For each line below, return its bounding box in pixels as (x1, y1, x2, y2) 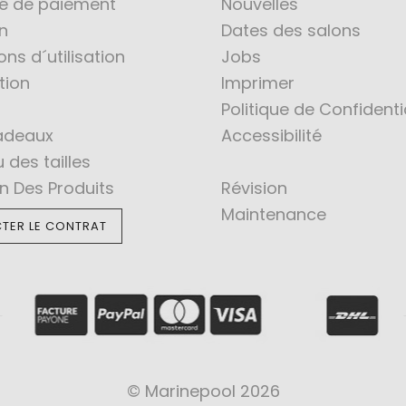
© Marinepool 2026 (126, 379, 280, 402)
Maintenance (221, 202, 326, 226)
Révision (221, 176, 287, 199)
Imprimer (221, 71, 295, 94)
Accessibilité (221, 123, 322, 147)
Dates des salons (221, 18, 361, 42)
